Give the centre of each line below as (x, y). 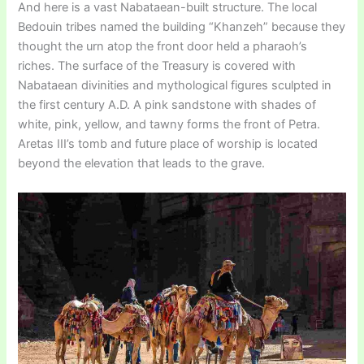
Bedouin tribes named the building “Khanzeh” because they (182, 27)
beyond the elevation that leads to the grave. (142, 164)
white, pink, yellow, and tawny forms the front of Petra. (169, 125)
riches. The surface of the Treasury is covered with (157, 66)
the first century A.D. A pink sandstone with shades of (167, 105)
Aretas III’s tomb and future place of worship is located (168, 144)
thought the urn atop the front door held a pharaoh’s (163, 47)
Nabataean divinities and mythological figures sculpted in (175, 86)
